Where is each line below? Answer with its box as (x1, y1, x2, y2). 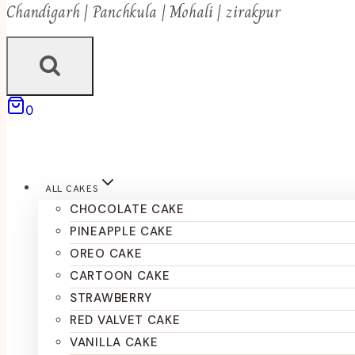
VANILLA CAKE (70, 334, 158, 350)
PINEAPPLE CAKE (70, 223, 174, 239)
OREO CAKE (70, 246, 143, 261)
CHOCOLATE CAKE (70, 201, 185, 217)
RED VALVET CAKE (70, 312, 181, 328)
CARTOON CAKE (70, 268, 170, 284)
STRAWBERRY (70, 290, 152, 306)
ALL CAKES (45, 183, 99, 196)
